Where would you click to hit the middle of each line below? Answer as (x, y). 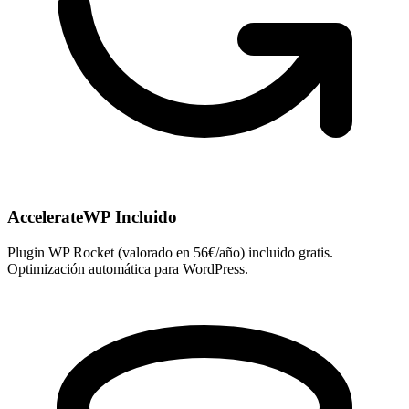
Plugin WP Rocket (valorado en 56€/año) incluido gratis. (170, 252)
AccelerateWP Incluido (92, 217)
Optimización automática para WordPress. (128, 268)
